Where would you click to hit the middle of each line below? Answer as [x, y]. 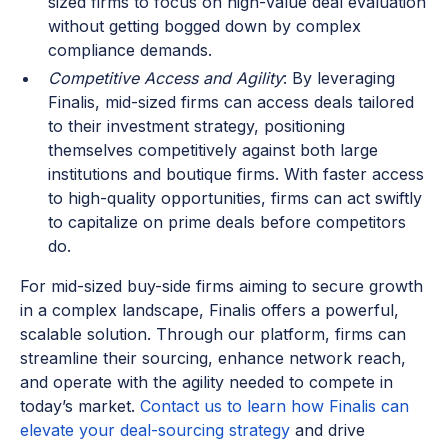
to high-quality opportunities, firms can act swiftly [235, 198]
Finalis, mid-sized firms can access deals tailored [231, 102]
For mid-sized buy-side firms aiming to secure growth [221, 286]
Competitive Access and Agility [165, 78]
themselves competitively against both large [213, 150]
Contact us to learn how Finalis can [274, 406]
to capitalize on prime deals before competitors [227, 222]
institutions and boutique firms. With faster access [236, 174]
